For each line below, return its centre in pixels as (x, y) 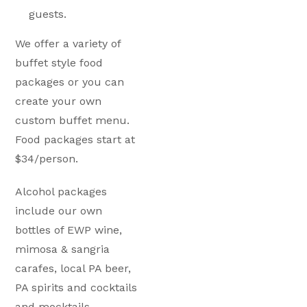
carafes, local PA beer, (73, 268)
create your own (59, 101)
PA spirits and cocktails (76, 287)
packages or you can (70, 82)
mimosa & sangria (63, 249)
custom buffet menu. (73, 120)
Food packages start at (75, 139)
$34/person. (47, 159)
